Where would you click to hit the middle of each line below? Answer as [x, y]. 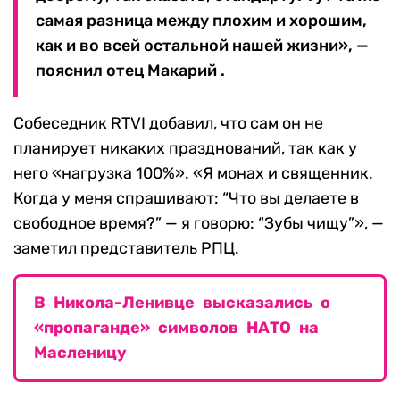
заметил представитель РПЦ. [126, 249]
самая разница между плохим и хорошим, [201, 21]
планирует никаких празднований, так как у [185, 149]
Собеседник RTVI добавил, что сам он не [168, 124]
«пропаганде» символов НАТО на [176, 328]
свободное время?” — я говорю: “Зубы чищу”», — [199, 224]
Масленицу [80, 353]
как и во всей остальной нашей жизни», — [202, 46]
